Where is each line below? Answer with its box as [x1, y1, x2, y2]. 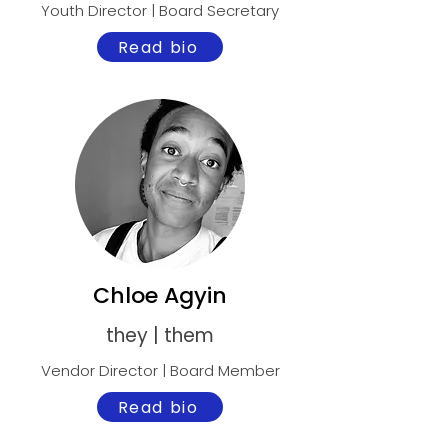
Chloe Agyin [93, 280, 227, 311]
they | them [106, 322, 214, 349]
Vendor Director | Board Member [40, 360, 280, 381]
